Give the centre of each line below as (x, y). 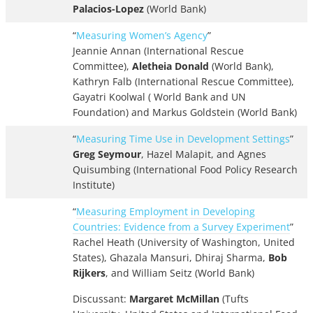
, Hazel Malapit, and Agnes (204, 154)
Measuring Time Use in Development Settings (183, 139)
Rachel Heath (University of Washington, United (184, 242)
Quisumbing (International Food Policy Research (185, 170)
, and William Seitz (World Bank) (180, 273)
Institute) (94, 185)
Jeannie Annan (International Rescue (158, 51)
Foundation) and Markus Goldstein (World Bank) (185, 112)
